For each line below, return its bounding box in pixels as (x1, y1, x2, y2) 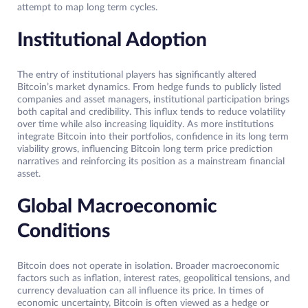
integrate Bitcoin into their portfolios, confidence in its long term (17, 132, 289, 142)
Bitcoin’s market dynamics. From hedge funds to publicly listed (17, 82, 281, 93)
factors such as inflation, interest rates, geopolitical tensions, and (17, 274, 290, 284)
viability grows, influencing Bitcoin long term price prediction (17, 144, 273, 155)
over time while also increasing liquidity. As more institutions (17, 120, 274, 130)
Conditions (17, 221, 110, 241)
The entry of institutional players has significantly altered (17, 70, 256, 80)
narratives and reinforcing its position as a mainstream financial (17, 157, 285, 167)
